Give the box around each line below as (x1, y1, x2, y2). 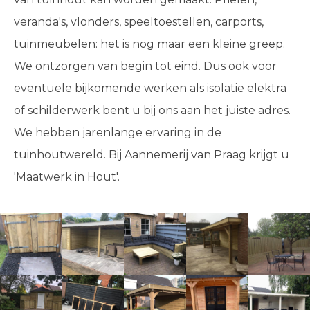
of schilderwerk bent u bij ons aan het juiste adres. (14, 104, 291, 117)
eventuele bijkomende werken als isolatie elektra (14, 82, 286, 95)
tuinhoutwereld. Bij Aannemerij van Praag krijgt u (14, 148, 289, 161)
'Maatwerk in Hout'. (14, 170, 120, 183)
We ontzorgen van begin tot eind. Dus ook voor (14, 60, 277, 73)
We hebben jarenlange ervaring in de (14, 126, 221, 139)
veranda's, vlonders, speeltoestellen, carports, (14, 15, 264, 28)
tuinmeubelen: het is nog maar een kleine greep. (14, 37, 285, 51)
